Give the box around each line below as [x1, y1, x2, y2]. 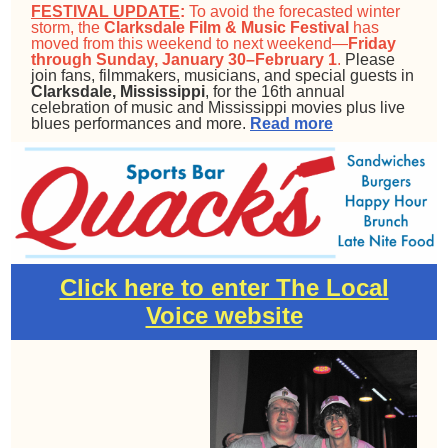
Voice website [145, 302, 303, 329]
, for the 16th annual [205, 83, 345, 100]
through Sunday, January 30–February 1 [31, 51, 337, 68]
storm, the [31, 19, 100, 36]
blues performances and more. [31, 115, 250, 132]
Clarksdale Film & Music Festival [100, 19, 349, 36]
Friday [348, 35, 396, 52]
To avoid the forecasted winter [189, 3, 400, 20]
